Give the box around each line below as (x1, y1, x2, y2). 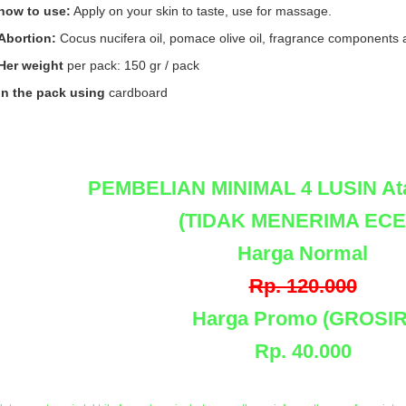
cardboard (105, 85, 168, 100)
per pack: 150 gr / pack (63, 58, 199, 72)
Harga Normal (237, 242, 368, 265)
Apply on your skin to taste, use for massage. (71, 4, 332, 18)
